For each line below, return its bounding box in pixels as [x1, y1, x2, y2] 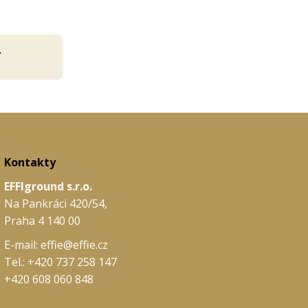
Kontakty [4, 155, 56, 170]
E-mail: [4, 237, 41, 252]
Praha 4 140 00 [4, 213, 80, 228]
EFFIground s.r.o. [4, 179, 92, 194]
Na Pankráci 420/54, [4, 196, 107, 211]
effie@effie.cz [41, 237, 108, 252]
